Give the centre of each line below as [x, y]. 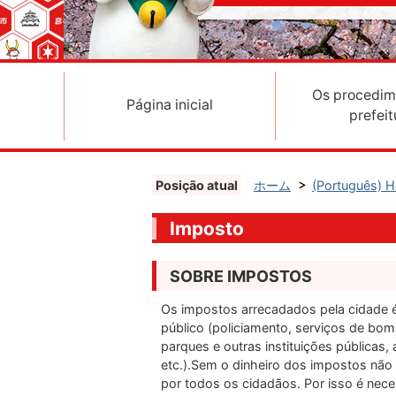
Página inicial [170, 105]
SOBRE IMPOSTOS [241, 276]
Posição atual [196, 185]
